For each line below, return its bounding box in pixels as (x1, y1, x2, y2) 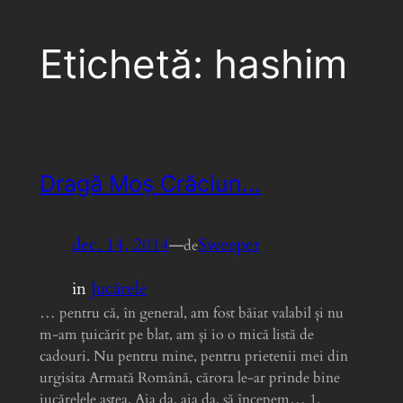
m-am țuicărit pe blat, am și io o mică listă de (39, 324, 314, 345)
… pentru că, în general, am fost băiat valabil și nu (39, 302, 344, 323)
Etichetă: (39, 40, 214, 89)
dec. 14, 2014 (71, 233, 169, 257)
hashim (213, 40, 347, 89)
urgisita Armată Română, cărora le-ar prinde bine (39, 367, 340, 388)
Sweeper (197, 233, 260, 257)
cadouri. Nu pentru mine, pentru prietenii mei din (39, 345, 348, 366)
